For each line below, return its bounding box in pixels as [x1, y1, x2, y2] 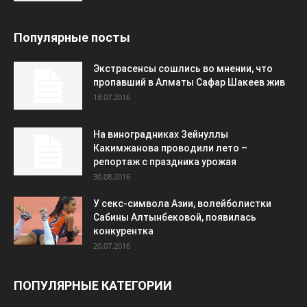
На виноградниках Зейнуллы [93, 129, 228, 140]
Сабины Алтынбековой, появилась [93, 212, 256, 223]
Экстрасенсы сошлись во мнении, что [93, 63, 273, 74]
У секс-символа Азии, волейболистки [93, 198, 271, 209]
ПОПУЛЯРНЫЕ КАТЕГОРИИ [14, 278, 172, 293]
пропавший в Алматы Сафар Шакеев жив [93, 77, 285, 88]
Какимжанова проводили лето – [93, 143, 247, 153]
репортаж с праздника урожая [93, 156, 236, 167]
